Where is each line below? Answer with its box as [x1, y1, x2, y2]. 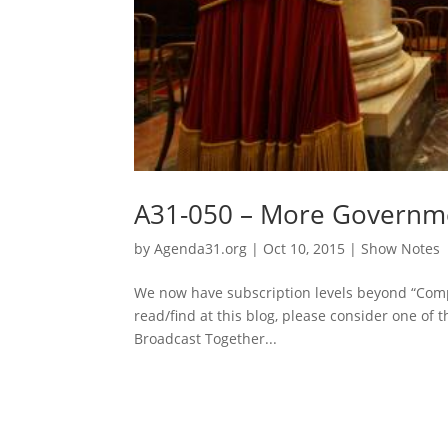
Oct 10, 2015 [263, 239, 346, 259]
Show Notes [361, 239, 441, 259]
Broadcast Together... [134, 329, 278, 349]
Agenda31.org [154, 239, 248, 259]
